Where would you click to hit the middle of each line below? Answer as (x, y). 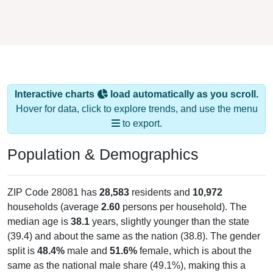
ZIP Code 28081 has (53, 192)
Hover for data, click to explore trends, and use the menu (136, 108)
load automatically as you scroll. (183, 94)
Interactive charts (56, 94)
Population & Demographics (103, 154)
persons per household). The (183, 207)
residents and (161, 192)
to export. (141, 123)
